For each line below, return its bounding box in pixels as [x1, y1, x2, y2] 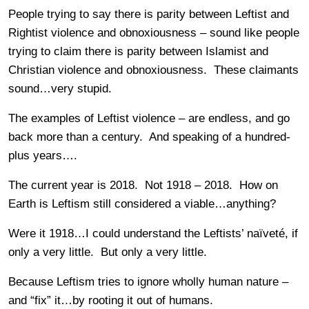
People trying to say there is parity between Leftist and [8, 7, 289, 21]
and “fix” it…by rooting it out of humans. [8, 293, 213, 307]
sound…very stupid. [8, 81, 112, 95]
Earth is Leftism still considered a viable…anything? [8, 197, 276, 210]
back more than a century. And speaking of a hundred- [8, 130, 290, 143]
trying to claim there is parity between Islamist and [8, 44, 268, 58]
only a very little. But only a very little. [8, 245, 207, 259]
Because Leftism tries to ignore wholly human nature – [8, 275, 288, 288]
